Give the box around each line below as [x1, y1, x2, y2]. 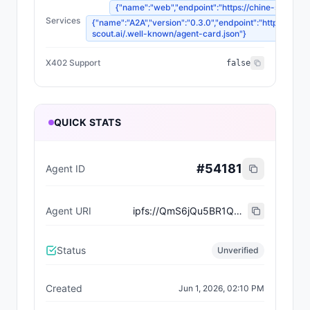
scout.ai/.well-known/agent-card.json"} [92, 28, 246, 39]
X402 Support [46, 57, 100, 68]
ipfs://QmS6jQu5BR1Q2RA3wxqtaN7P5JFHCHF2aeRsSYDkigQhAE [234, 205, 243, 217]
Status [57, 244, 86, 256]
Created [46, 282, 82, 294]
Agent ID [46, 163, 85, 174]
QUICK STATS [54, 116, 121, 128]
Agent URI [46, 205, 91, 217]
